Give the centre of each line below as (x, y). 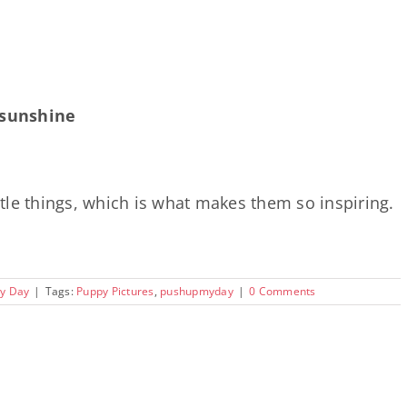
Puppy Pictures (115, 292)
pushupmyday (197, 292)
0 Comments (283, 292)
